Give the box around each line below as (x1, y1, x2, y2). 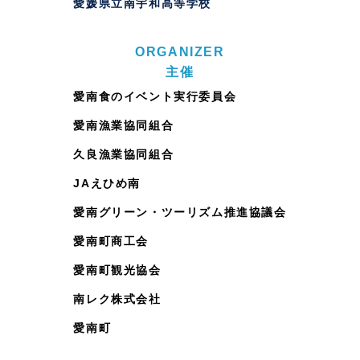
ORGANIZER (135, 45, 225, 59)
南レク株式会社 (73, 292, 162, 305)
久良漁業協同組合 (73, 148, 174, 161)
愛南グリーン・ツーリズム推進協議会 (73, 206, 287, 219)
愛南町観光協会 (73, 264, 162, 276)
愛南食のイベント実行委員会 (73, 90, 237, 103)
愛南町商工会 (73, 235, 149, 247)
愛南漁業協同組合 (73, 119, 174, 132)
